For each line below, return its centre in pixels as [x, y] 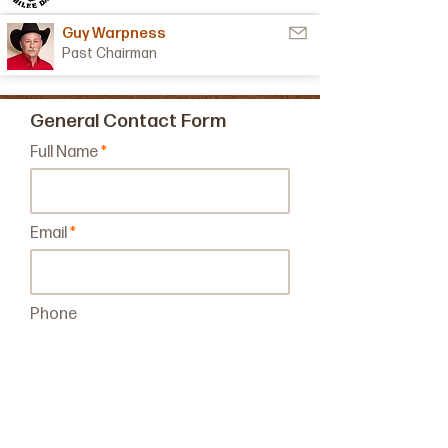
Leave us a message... [107, 395]
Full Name [64, 152]
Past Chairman [109, 53]
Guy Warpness [114, 33]
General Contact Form [128, 121]
